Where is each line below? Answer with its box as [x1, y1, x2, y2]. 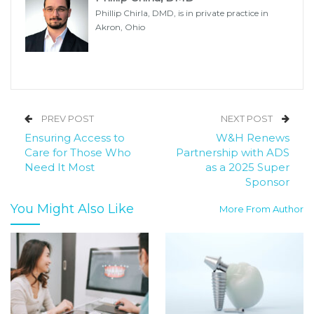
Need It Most [25, 161, 95, 175]
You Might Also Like [11, 201, 134, 217]
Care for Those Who [25, 146, 131, 160]
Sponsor [245, 175, 289, 189]
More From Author [219, 203, 303, 215]
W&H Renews [216, 131, 289, 145]
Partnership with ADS [176, 146, 289, 160]
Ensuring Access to [25, 131, 125, 145]
